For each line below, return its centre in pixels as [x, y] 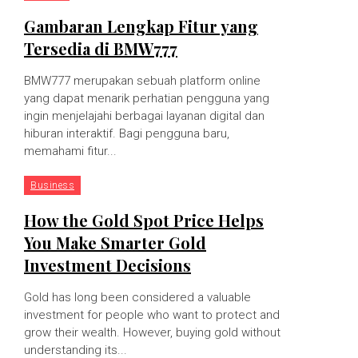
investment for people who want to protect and [152, 314]
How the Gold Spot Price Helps [144, 220]
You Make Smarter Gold [115, 242]
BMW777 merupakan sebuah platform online [142, 80]
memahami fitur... [70, 151]
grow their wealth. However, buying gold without [152, 332]
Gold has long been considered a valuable [137, 297]
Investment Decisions [107, 265]
